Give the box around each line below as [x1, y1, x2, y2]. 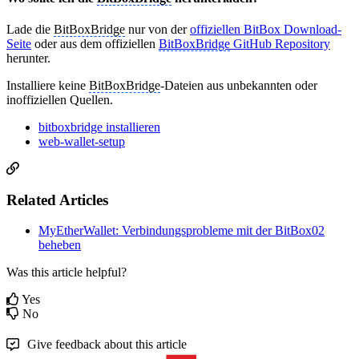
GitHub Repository [230, 37, 330, 51]
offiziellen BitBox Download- [190, 22, 341, 37]
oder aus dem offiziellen [31, 37, 159, 51]
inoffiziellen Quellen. [6, 93, 113, 107]
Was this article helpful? [6, 265, 127, 280]
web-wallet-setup [38, 135, 125, 149]
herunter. [6, 51, 50, 66]
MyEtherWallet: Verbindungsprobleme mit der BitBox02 [38, 224, 325, 238]
